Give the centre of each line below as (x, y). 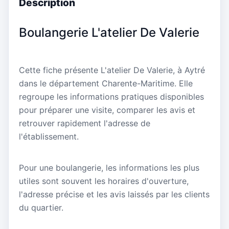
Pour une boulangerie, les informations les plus (109, 168)
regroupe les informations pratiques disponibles (111, 96)
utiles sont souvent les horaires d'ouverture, (104, 181)
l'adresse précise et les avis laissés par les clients (114, 194)
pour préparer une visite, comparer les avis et (107, 110)
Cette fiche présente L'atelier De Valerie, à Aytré (112, 70)
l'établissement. (49, 136)
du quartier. (41, 208)
